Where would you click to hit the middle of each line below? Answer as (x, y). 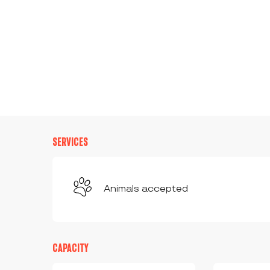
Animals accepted (146, 189)
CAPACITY (71, 248)
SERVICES (71, 142)
